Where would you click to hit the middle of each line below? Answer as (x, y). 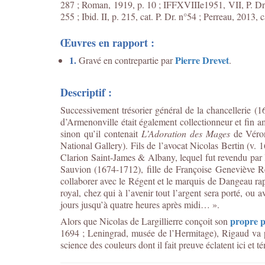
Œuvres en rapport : (107, 43)
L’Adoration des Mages (185, 133)
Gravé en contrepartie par (126, 60)
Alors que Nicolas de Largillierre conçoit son (145, 221)
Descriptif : (86, 92)
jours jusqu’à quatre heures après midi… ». (140, 204)
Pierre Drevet (202, 60)
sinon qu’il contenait (101, 133)
